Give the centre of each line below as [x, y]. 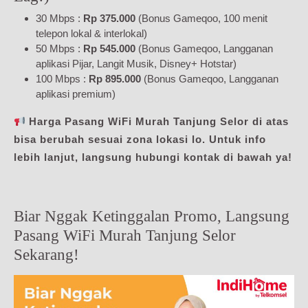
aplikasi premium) [76, 94]
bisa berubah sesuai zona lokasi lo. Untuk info [140, 140]
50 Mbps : [59, 49]
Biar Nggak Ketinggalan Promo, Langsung [152, 216]
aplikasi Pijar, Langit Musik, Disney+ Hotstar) [136, 64]
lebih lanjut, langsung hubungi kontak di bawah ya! [153, 157]
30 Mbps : [59, 19]
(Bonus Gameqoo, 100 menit [201, 19]
